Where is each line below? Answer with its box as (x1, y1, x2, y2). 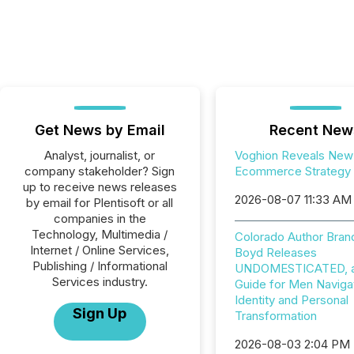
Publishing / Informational (32, 258, 168, 273)
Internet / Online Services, (30, 243, 170, 258)
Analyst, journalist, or (44, 148, 156, 163)
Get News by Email (34, 122, 165, 138)
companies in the (53, 211, 146, 226)
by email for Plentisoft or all (26, 195, 174, 210)
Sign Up (73, 305, 127, 322)
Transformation (234, 308, 317, 323)
